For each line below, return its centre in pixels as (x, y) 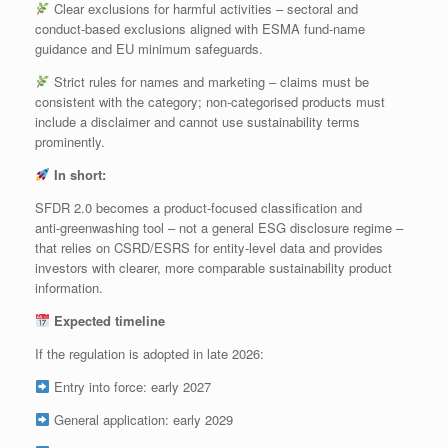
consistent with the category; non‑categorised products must (210, 101)
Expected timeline (109, 320)
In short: (77, 174)
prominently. (70, 141)
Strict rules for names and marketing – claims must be (209, 81)
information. (69, 287)
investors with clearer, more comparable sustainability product (213, 267)
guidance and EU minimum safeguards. (149, 48)
